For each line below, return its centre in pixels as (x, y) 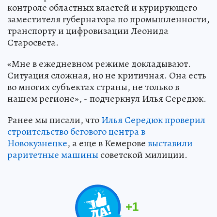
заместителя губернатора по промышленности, (108, 19)
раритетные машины (53, 155)
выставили (170, 143)
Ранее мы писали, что (54, 120)
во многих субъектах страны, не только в (93, 87)
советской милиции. (143, 155)
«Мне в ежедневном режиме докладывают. (99, 63)
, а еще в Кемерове (108, 143)
